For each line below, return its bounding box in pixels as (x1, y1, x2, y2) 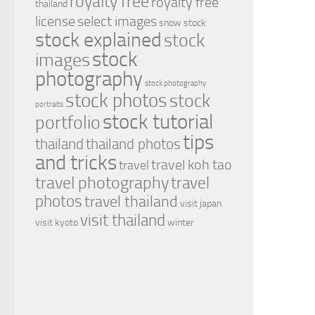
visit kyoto (35, 217, 78, 229)
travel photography (35, 173, 169, 193)
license (35, 13, 75, 30)
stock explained (35, 28, 162, 52)
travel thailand (84, 192, 178, 212)
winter (167, 217, 194, 229)
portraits (35, 100, 63, 110)
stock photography (145, 79, 206, 89)
